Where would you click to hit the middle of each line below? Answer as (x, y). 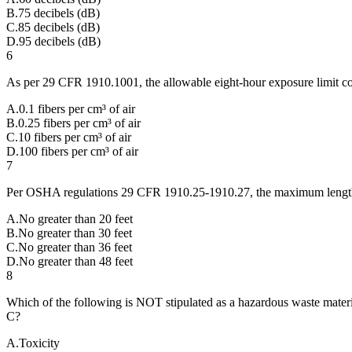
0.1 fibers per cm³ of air (77, 108)
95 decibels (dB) (60, 41)
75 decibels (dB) (59, 13)
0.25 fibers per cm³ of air (79, 123)
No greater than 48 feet (76, 261)
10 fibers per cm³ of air (75, 137)
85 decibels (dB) (59, 27)
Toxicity (39, 343)
